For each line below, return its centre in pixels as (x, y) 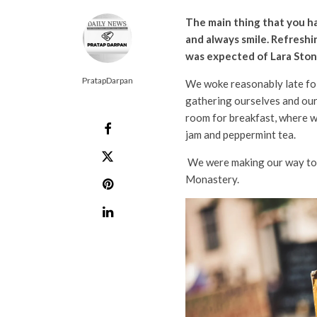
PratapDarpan (108, 81)
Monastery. (212, 179)
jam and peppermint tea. (241, 135)
